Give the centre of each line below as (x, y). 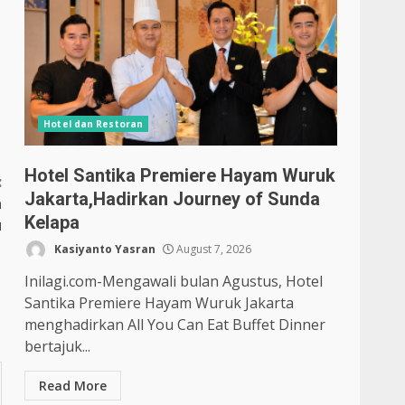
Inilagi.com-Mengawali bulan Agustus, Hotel (174, 281)
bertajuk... (58, 346)
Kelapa (52, 222)
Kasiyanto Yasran (104, 249)
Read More (73, 386)
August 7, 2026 (213, 249)
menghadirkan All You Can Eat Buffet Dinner (175, 325)
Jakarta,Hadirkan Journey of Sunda (173, 199)
